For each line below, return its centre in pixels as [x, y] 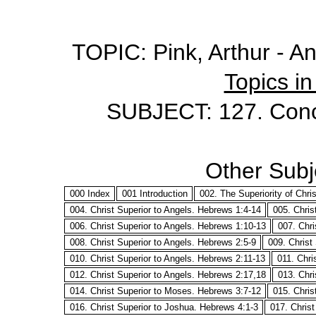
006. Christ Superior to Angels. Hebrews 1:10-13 [168, 226]
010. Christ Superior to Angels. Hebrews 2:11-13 [167, 259]
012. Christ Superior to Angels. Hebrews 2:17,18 [168, 275]
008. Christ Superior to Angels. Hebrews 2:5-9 [163, 242]
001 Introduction [154, 194]
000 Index [90, 194]
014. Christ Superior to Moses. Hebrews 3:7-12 [165, 291]
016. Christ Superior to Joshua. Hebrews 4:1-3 [164, 307]
